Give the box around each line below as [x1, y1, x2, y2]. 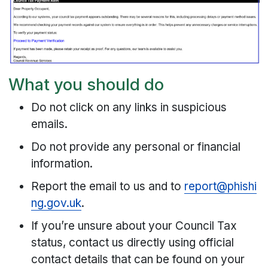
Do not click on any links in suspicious [31, 100, 227, 115]
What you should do [8, 74, 165, 95]
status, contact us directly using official [31, 236, 234, 250]
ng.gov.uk [31, 196, 82, 211]
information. [31, 157, 93, 171]
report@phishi [184, 179, 257, 194]
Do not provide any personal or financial [31, 140, 241, 154]
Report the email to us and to [31, 179, 185, 194]
